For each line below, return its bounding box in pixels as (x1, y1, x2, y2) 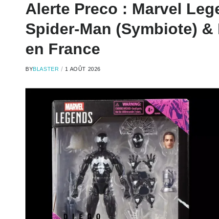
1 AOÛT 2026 (65, 66, 101, 72)
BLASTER (33, 66, 59, 72)
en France (25, 40, 100, 58)
